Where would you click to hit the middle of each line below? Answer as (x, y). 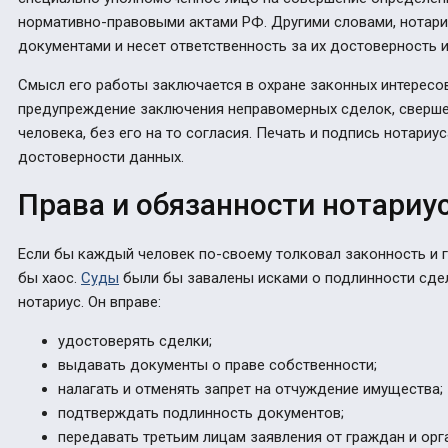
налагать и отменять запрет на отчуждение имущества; (250, 389)
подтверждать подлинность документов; (201, 413)
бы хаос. (49, 278)
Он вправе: (124, 302)
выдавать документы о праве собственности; (217, 365)
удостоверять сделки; (135, 341)
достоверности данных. (101, 156)
